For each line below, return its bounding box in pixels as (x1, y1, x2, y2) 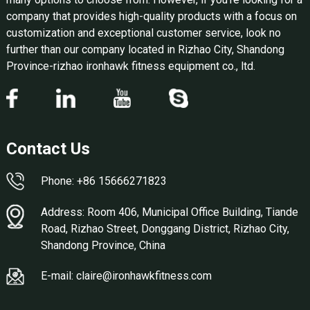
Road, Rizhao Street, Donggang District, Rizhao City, (40, 221, 289, 235)
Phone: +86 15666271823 (40, 174, 167, 188)
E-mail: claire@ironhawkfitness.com (40, 269, 212, 283)
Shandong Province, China (40, 238, 165, 252)
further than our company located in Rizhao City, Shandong (6, 42, 284, 56)
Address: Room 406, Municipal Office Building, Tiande (40, 205, 298, 219)
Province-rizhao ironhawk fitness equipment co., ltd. (6, 59, 255, 73)
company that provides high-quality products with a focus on (6, 9, 297, 23)
